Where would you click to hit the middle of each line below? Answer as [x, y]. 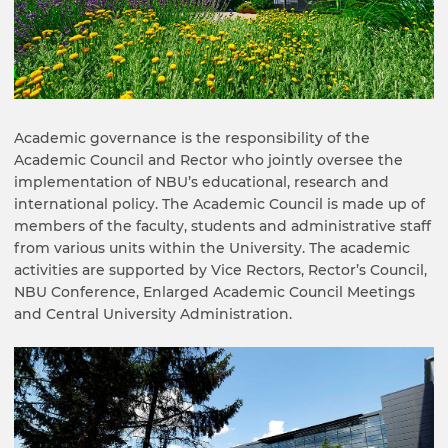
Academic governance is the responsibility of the [192, 137]
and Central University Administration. [153, 313]
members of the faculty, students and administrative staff [222, 225]
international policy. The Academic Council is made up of [219, 203]
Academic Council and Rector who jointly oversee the [208, 159]
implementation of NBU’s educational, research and [201, 181]
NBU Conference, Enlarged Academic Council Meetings [214, 291]
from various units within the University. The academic [212, 247]
